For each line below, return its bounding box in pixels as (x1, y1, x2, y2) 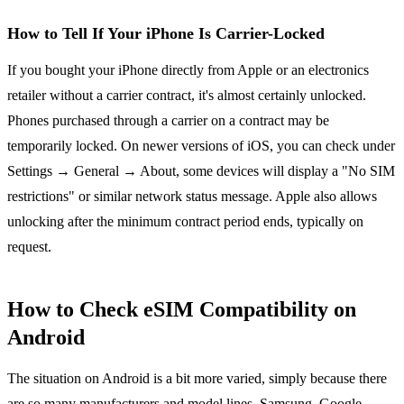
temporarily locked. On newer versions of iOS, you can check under (7, 137, 395, 153)
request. (7, 238, 51, 254)
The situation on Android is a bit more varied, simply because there (7, 370, 387, 386)
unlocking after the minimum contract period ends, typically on (7, 213, 363, 229)
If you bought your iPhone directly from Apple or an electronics (7, 61, 369, 78)
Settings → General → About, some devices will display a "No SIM (7, 162, 395, 179)
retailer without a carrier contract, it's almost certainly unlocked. (7, 87, 366, 103)
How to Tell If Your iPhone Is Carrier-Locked (7, 23, 325, 42)
